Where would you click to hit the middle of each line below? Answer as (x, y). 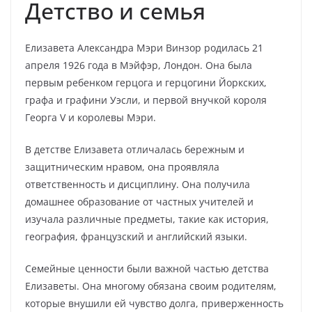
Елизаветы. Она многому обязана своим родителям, (151, 286)
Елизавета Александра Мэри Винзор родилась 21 (144, 48)
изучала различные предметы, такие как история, (147, 219)
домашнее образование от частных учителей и (139, 202)
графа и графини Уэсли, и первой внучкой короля (146, 100)
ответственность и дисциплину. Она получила (138, 184)
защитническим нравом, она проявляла (122, 167)
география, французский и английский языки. (136, 236)
